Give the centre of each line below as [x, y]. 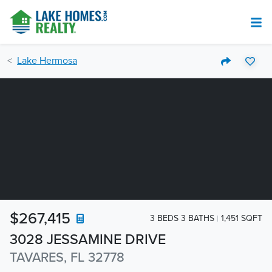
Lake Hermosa [47, 61]
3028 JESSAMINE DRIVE [88, 240]
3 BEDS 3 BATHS [182, 218]
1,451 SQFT [242, 218]
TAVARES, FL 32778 [67, 257]
